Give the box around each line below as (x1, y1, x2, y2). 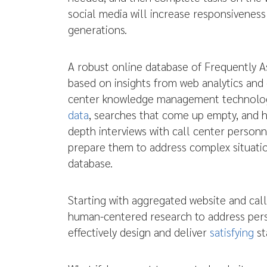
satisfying (210, 225, 254, 239)
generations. (68, 22, 127, 36)
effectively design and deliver (68, 225, 210, 239)
